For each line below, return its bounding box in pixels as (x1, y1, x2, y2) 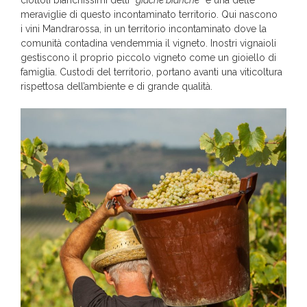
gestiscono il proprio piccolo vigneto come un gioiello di (21, 52, 276, 64)
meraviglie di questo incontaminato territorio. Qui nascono (21, 9, 278, 21)
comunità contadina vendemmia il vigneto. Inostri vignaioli (21, 38, 276, 49)
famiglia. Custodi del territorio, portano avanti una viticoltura (21, 66, 282, 78)
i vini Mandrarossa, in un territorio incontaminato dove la (21, 23, 267, 35)
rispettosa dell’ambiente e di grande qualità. (21, 81, 212, 93)
